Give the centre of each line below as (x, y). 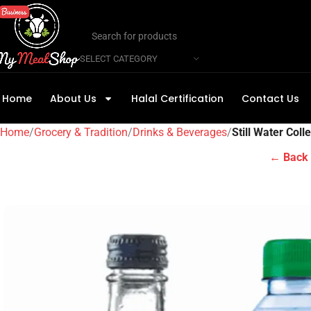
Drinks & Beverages (180, 132)
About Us (73, 98)
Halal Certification (177, 98)
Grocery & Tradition (81, 132)
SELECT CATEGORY (119, 59)
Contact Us (270, 98)
